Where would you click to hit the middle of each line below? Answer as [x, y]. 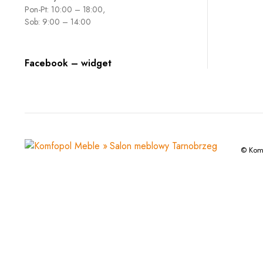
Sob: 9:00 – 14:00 [58, 22]
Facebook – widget [68, 63]
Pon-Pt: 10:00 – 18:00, [65, 9]
